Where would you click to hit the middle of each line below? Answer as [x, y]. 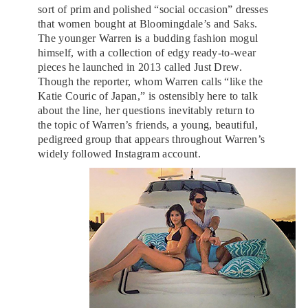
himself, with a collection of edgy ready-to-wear [147, 52]
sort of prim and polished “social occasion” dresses [153, 9]
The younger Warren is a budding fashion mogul [148, 38]
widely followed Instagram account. [119, 153]
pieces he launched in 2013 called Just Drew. [140, 67]
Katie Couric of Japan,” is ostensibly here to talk [148, 96]
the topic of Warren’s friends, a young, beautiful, [148, 124]
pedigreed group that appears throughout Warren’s [152, 139]
